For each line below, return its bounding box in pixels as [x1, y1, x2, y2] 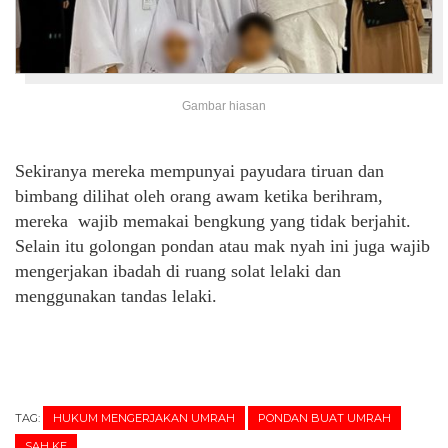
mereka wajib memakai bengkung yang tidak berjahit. [15, 211, 411, 232]
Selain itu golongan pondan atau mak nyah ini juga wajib [15, 236, 430, 257]
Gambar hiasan [182, 99, 266, 114]
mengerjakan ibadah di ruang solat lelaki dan [15, 261, 341, 282]
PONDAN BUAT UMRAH [258, 411, 391, 426]
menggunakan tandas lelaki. [15, 286, 217, 307]
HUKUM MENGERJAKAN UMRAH [53, 411, 235, 426]
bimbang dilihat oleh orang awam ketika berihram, [15, 186, 383, 207]
